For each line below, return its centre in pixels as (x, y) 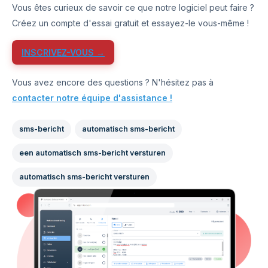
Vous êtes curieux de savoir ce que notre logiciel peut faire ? (133, 7)
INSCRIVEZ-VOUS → (63, 52)
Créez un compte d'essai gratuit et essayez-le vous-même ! (130, 23)
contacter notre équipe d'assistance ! (92, 98)
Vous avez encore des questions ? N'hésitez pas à (113, 82)
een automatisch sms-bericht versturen (92, 153)
